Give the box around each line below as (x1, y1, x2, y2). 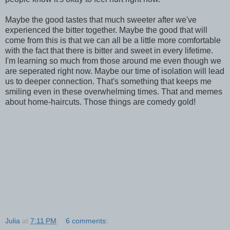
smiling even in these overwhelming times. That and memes (5, 87, 222, 97)
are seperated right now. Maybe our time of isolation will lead (5, 67, 224, 76)
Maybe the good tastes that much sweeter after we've (5, 15, 197, 25)
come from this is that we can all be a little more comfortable (5, 36, 221, 45)
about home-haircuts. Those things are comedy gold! (5, 98, 196, 107)
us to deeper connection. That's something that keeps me (5, 77, 212, 86)
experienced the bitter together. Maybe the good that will (5, 26, 207, 35)
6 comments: (66, 217, 108, 225)
